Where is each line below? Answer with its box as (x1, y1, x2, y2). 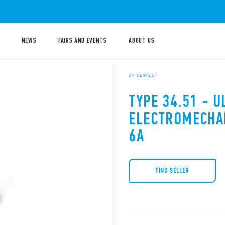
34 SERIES (129, 72, 155, 78)
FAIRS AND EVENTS (58, 36, 107, 45)
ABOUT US (129, 36, 155, 45)
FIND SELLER (155, 166, 190, 175)
